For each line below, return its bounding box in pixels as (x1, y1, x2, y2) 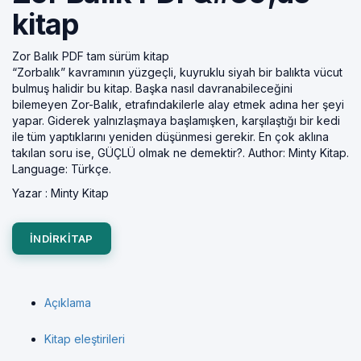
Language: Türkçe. (12, 162, 111, 176)
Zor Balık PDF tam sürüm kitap (12, 49, 169, 63)
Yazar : (12, 186, 51, 200)
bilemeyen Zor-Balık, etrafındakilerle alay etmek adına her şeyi (12, 98, 344, 111)
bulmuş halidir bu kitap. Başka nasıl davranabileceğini (12, 81, 293, 95)
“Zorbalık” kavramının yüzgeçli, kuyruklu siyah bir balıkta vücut (12, 65, 342, 79)
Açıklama (44, 296, 91, 309)
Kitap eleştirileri (44, 332, 125, 346)
